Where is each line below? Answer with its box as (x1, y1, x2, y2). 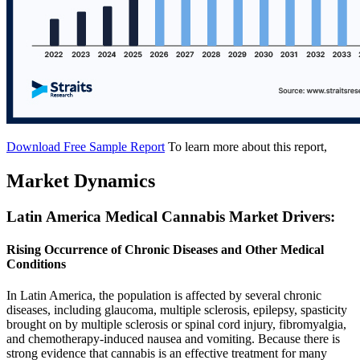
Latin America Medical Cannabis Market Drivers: (6, 207, 335, 225)
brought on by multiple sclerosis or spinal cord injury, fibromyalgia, (6, 317, 346, 332)
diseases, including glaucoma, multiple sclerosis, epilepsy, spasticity (6, 303, 347, 317)
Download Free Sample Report (6, 140, 165, 154)
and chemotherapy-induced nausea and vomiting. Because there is (6, 332, 340, 346)
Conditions (6, 257, 66, 272)
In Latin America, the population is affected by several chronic (6, 288, 321, 303)
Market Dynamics (6, 170, 155, 191)
